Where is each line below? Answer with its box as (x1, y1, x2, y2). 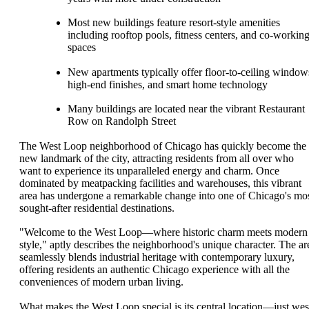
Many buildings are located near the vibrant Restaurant (68, 103, 305, 115)
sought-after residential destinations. (19, 201, 175, 214)
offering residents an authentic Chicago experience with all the (19, 263, 290, 276)
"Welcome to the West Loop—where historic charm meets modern (19, 226, 308, 239)
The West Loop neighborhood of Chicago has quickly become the (19, 139, 306, 152)
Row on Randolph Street (68, 115, 176, 128)
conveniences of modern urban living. (19, 276, 183, 288)
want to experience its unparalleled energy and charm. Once (19, 164, 279, 177)
